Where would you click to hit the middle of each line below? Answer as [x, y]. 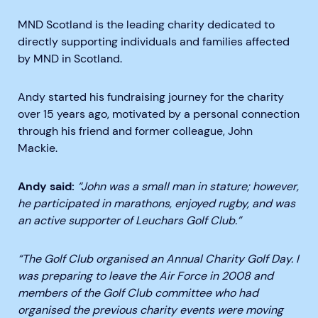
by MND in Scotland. [70, 59]
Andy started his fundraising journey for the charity [151, 97]
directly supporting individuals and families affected [154, 42]
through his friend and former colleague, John [135, 131]
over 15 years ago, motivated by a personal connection [159, 114]
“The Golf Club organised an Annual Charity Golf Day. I [158, 259]
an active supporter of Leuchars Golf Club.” [131, 221]
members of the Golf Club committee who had [138, 293]
